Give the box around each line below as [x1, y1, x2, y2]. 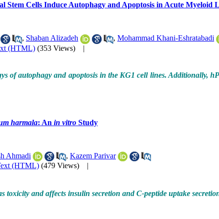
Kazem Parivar [70, 151, 116, 160]
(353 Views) [37, 44, 75, 52]
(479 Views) [41, 161, 79, 170]
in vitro [54, 118, 76, 127]
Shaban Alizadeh [26, 34, 78, 43]
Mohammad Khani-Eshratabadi [117, 34, 214, 43]
